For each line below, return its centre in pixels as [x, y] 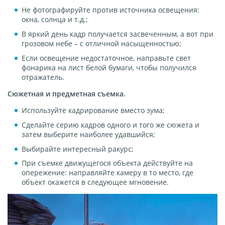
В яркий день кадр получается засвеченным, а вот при [118, 34]
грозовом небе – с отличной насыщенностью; [101, 44]
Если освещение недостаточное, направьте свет [106, 58]
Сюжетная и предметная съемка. [67, 94]
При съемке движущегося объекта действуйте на [107, 163]
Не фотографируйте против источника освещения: [110, 10]
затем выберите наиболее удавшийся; [88, 134]
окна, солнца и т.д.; [55, 20]
